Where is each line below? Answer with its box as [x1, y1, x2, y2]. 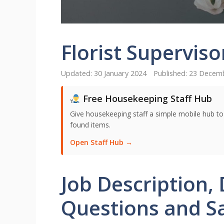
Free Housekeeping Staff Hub [80, 92, 212, 105]
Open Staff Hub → [70, 137, 132, 147]
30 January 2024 [94, 68, 146, 78]
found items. [70, 120, 110, 130]
